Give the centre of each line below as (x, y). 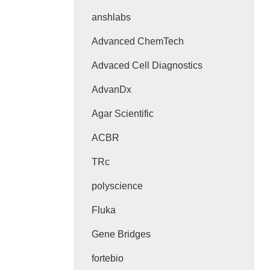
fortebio (108, 258)
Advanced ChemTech (138, 41)
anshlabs (111, 17)
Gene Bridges (121, 234)
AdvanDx (111, 89)
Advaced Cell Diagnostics (147, 65)
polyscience (117, 186)
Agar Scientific (123, 114)
